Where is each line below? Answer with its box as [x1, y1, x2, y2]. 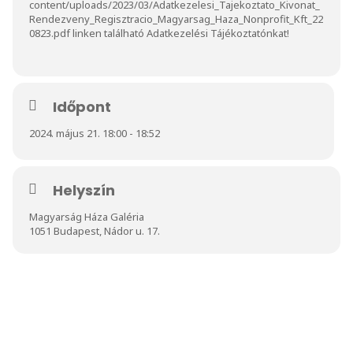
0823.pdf [29, 25, 70, 40]
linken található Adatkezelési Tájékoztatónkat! [70, 25, 292, 40]
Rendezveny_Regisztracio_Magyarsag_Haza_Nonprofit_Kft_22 [29, 11, 323, 26]
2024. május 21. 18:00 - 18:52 [29, 125, 160, 140]
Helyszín [53, 180, 115, 200]
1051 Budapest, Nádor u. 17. [29, 223, 160, 238]
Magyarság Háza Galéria [29, 209, 144, 224]
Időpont [53, 96, 111, 117]
